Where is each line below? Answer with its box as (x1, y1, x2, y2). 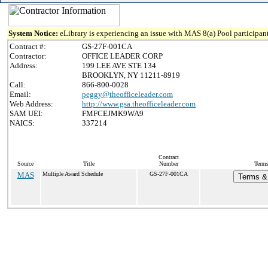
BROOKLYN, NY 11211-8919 (82, 71, 180, 80)
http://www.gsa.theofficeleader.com (82, 99, 196, 108)
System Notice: (8, 29, 60, 38)
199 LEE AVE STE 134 (82, 61, 156, 70)
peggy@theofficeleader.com (82, 90, 173, 99)
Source (17, 160, 33, 167)
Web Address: (10, 99, 53, 108)
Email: (10, 90, 31, 99)
